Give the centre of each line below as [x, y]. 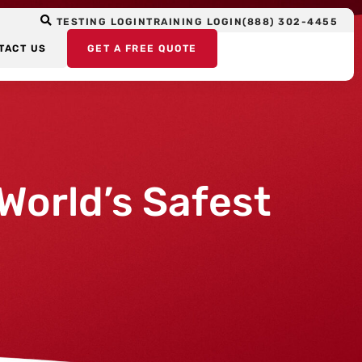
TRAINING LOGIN [194, 22]
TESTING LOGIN [101, 22]
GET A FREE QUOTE [142, 48]
